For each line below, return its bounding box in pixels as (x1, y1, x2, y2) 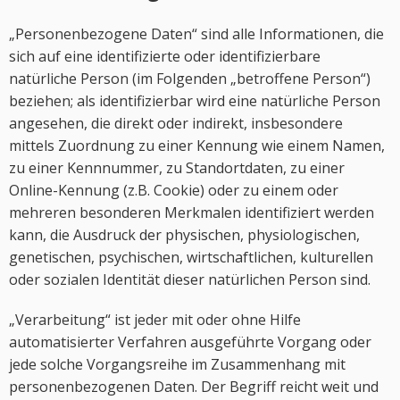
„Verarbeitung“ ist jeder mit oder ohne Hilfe (9, 310, 301, 329)
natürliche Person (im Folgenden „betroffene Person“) (9, 69, 371, 88)
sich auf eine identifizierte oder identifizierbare (9, 46, 321, 66)
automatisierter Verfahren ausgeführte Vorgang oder (9, 332, 371, 352)
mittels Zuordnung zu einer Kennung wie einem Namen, (9, 136, 385, 155)
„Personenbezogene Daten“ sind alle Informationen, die (9, 24, 384, 44)
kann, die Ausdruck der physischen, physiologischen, (9, 225, 360, 245)
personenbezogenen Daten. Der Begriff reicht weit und (9, 377, 379, 396)
